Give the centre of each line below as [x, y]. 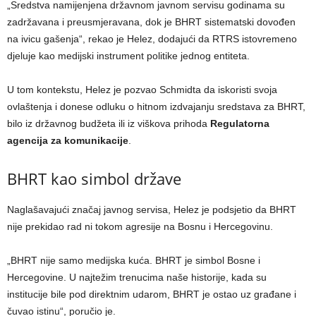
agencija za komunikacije [68, 140]
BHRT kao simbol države [94, 178]
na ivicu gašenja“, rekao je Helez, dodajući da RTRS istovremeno [152, 38]
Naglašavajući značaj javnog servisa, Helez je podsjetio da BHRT [152, 209]
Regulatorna [240, 123]
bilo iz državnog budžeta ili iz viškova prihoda [109, 123]
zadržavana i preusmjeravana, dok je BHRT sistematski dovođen [151, 22]
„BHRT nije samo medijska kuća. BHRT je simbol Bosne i [134, 260]
